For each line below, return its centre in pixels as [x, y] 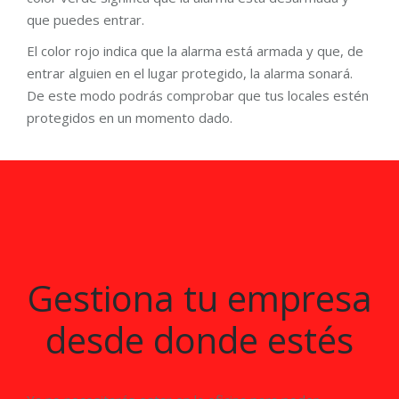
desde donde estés [199, 340]
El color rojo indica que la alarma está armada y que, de [195, 51]
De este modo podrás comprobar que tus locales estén [198, 95]
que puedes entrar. [85, 20]
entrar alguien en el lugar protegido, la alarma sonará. [190, 73]
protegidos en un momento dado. [130, 118]
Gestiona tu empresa [199, 298]
